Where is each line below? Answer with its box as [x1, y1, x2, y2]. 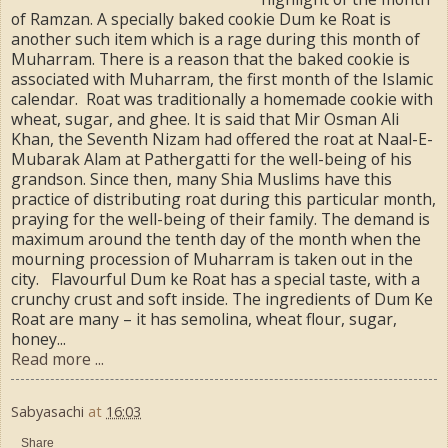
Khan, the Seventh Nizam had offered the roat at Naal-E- [11, 127, 433, 150]
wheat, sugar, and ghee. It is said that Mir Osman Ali [11, 107, 399, 130]
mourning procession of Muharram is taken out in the [11, 247, 413, 270]
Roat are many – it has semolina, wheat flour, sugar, [11, 307, 397, 330]
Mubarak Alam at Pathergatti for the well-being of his [11, 147, 412, 170]
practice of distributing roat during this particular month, [11, 187, 436, 210]
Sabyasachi [11, 401, 84, 421]
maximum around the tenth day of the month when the [11, 227, 421, 250]
